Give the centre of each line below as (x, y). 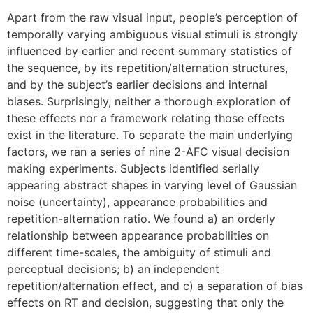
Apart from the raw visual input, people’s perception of (152, 17)
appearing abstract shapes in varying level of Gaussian (152, 185)
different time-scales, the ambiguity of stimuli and (139, 252)
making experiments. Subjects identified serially (133, 168)
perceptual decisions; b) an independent (113, 269)
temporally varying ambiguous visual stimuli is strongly (152, 34)
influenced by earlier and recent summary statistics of (150, 51)
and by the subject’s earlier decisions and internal (137, 85)
